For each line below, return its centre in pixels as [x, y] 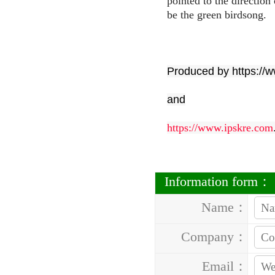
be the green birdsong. [217, 15]
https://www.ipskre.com [220, 128]
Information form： [218, 181]
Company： [214, 237]
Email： [225, 266]
